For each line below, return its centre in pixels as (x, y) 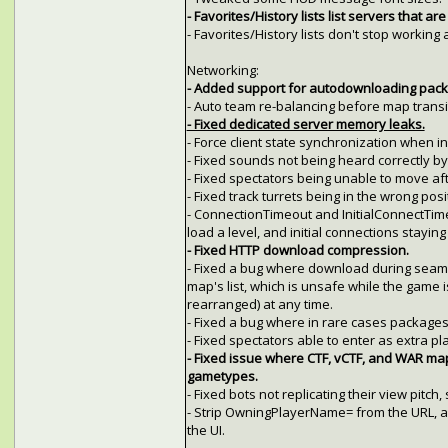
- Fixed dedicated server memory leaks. (305, 124)
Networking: (222, 70)
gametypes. (222, 376)
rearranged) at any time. (259, 304)
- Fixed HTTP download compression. (297, 250)
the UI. (205, 430)
